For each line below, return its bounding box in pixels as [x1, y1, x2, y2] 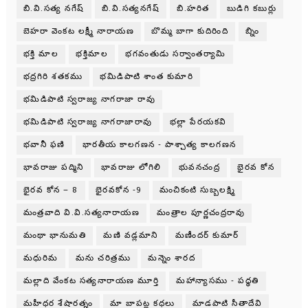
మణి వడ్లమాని [103, 230, 158, 241]
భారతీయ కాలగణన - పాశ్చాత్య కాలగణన [82, 139, 236, 150]
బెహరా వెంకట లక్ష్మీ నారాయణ [23, 25, 135, 36]
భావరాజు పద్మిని [23, 162, 84, 173]
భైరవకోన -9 [95, 184, 142, 195]
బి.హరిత [177, 3, 210, 14]
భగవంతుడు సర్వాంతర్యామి [125, 48, 226, 59]
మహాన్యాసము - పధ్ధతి [176, 275, 259, 286]
